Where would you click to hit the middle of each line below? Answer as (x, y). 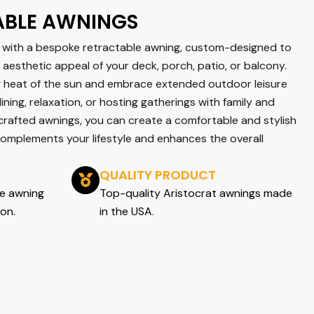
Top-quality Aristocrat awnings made (196, 193)
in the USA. (127, 212)
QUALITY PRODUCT (158, 175)
